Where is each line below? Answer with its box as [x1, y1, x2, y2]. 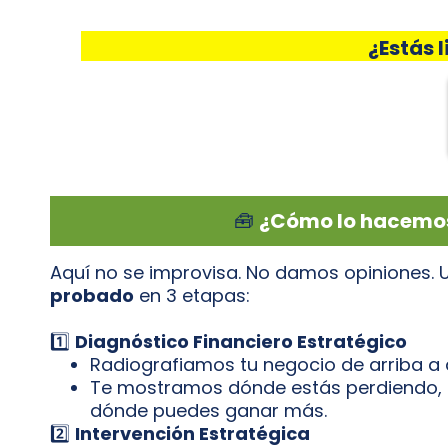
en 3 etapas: [134, 282, 250, 308]
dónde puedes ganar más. [90, 397, 327, 423]
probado [50, 282, 134, 308]
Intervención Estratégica [75, 420, 310, 446]
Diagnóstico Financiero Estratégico [75, 328, 407, 354]
